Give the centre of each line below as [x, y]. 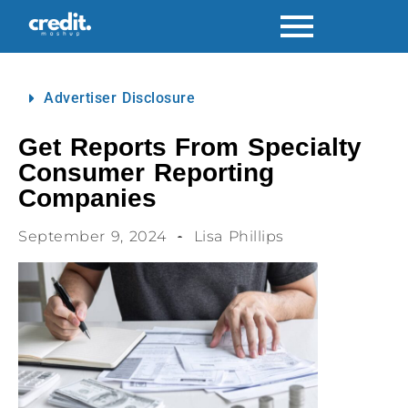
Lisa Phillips [239, 236]
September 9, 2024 [92, 236]
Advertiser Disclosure [120, 98]
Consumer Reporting [146, 173]
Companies [87, 198]
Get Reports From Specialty [190, 147]
